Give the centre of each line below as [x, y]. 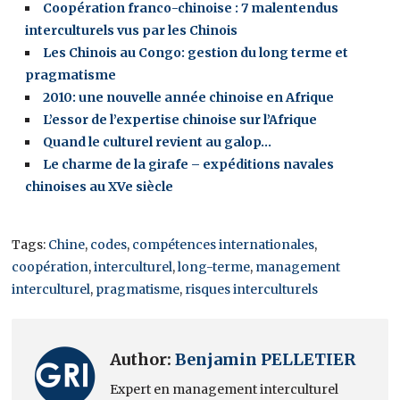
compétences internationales [224, 245]
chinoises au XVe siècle [100, 187]
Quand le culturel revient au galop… [158, 142]
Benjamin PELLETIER [266, 360]
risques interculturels [252, 290]
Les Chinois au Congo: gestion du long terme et [196, 53]
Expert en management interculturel [225, 390]
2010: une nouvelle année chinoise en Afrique [189, 98]
